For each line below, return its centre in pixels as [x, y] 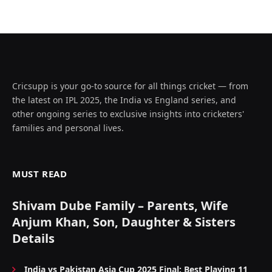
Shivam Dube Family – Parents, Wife [120, 206]
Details [33, 239]
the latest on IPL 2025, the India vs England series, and [124, 100]
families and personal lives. [68, 128]
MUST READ [40, 174]
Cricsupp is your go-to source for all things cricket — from [130, 86]
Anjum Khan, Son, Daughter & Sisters [124, 222]
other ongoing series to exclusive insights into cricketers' [128, 114]
